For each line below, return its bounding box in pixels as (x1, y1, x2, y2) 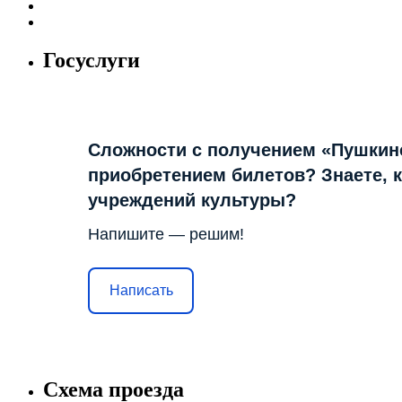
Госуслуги (43, 48, 140, 72)
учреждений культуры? (88, 189, 296, 210)
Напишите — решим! (88, 224, 244, 243)
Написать (109, 283, 173, 298)
